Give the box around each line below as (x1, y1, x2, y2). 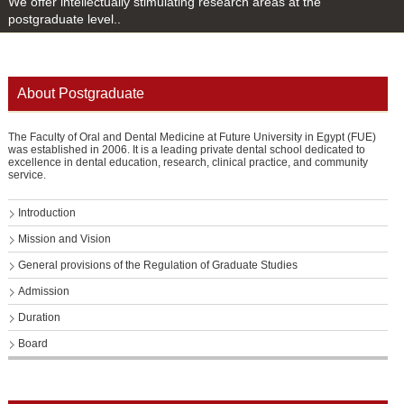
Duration (17, 310, 60, 324)
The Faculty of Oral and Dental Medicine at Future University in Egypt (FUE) (7, 130, 376, 143)
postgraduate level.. (7, 12, 121, 27)
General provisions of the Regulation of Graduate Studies (17, 258, 298, 271)
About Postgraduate (16, 85, 144, 101)
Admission (17, 284, 69, 298)
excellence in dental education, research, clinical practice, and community (7, 155, 368, 169)
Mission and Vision (17, 232, 111, 245)
